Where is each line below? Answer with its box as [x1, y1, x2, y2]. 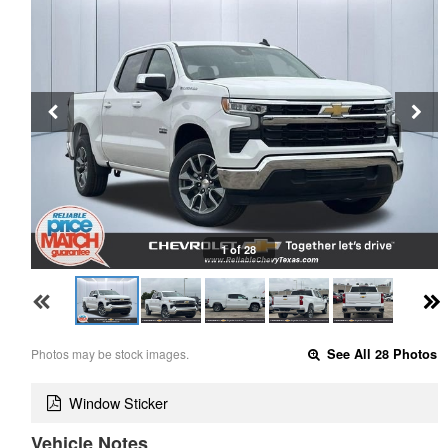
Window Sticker [69, 392, 168, 414]
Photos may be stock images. [31, 344, 189, 362]
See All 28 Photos [323, 344, 438, 363]
